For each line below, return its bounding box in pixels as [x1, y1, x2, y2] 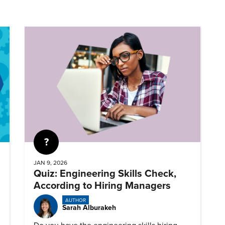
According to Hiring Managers [34, 180, 171, 192]
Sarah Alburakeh [62, 203, 116, 212]
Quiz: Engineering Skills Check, [34, 168, 176, 180]
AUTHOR [65, 197, 86, 203]
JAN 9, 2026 [34, 159, 67, 167]
